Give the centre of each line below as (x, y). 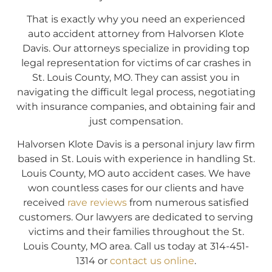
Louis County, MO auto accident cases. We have (136, 174)
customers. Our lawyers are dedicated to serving (136, 217)
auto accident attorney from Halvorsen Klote (136, 34)
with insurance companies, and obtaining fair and (136, 107)
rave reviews (97, 203)
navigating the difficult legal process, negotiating (136, 92)
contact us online (152, 261)
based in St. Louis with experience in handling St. (136, 159)
